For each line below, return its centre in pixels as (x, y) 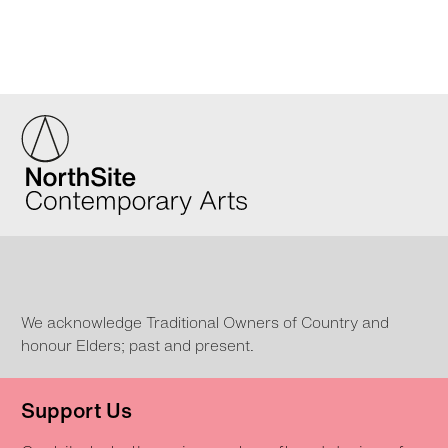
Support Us (76, 410)
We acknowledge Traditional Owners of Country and (205, 322)
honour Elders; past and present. (137, 345)
